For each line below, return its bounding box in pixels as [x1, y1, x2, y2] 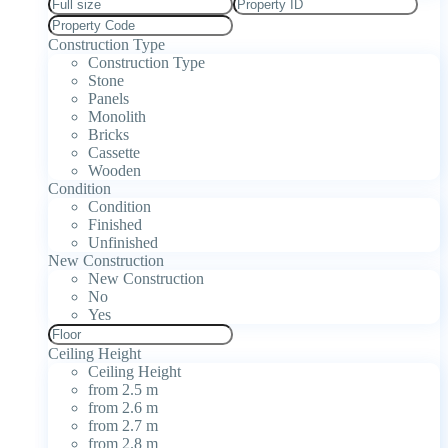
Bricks [88, 125, 129, 143]
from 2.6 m [88, 398, 158, 416]
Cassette [88, 143, 140, 161]
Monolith [88, 107, 146, 125]
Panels [88, 89, 129, 107]
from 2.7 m [88, 416, 158, 434]
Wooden [88, 161, 141, 179]
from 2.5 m [88, 380, 158, 398]
